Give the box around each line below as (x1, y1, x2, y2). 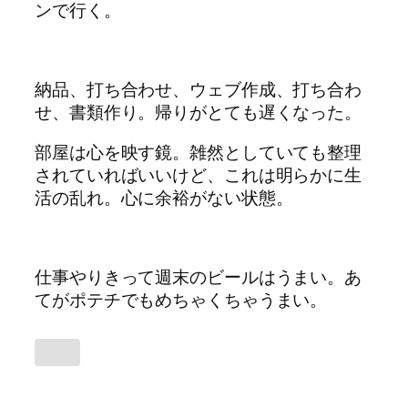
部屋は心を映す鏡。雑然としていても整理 (35, 142, 362, 162)
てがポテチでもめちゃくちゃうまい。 (35, 290, 328, 310)
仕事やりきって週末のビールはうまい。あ (35, 267, 362, 287)
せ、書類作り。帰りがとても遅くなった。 (35, 103, 362, 123)
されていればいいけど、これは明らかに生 (35, 165, 362, 185)
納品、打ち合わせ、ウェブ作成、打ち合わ (35, 80, 362, 100)
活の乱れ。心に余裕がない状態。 (35, 188, 293, 208)
